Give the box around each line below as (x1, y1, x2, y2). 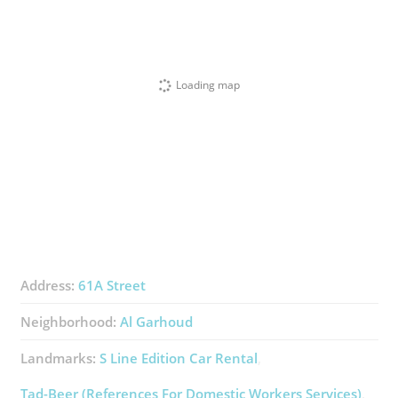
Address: (20, 276, 78, 294)
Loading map (176, 76, 240, 92)
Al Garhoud (119, 313, 193, 330)
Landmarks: (20, 349, 99, 367)
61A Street (77, 276, 146, 294)
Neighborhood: (20, 313, 120, 330)
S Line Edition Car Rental (99, 349, 258, 367)
